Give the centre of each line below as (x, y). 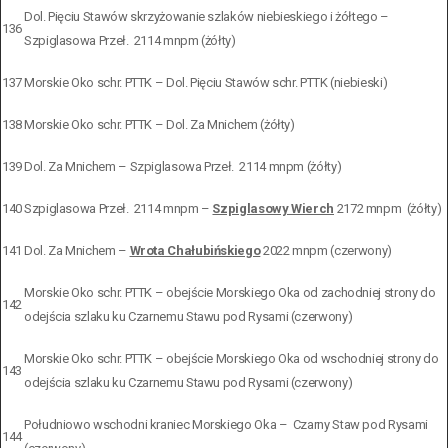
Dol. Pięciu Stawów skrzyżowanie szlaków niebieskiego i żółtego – (206, 16)
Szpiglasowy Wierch (273, 208)
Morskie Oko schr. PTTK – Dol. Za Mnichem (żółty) (159, 124)
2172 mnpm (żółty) (388, 208)
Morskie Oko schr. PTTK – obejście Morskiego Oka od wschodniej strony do (231, 358)
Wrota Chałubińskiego (195, 250)
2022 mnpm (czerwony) (326, 250)
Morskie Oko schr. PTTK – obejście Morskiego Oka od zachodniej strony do (230, 292)
